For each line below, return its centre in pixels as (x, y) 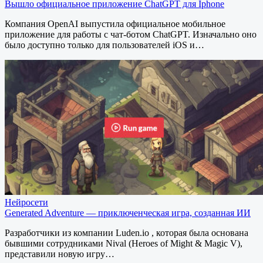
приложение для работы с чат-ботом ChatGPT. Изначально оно (131, 35)
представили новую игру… (60, 254)
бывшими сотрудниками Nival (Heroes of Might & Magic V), (124, 244)
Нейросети (26, 203)
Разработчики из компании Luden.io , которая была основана (127, 233)
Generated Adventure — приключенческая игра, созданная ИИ (128, 213)
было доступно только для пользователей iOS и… (104, 45)
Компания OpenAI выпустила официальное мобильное (115, 24)
